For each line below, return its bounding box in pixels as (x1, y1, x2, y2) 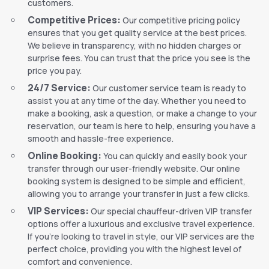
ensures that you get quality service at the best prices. (28, 27, 247, 39)
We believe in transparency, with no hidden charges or (28, 40, 241, 52)
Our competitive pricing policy (121, 14, 240, 26)
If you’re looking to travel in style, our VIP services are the (28, 231, 255, 243)
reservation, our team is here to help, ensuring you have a (28, 120, 256, 132)
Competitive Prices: (28, 14, 121, 27)
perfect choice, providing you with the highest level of (28, 243, 241, 255)
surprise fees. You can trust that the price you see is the (28, 52, 250, 64)
